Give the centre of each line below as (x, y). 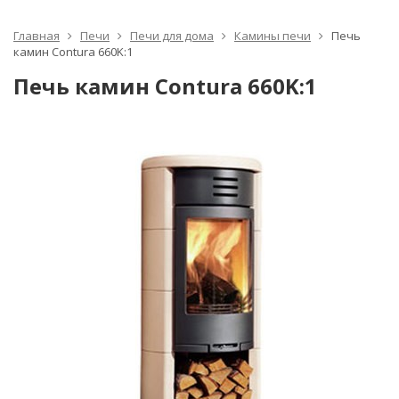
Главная (37, 36)
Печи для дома (172, 36)
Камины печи (273, 36)
